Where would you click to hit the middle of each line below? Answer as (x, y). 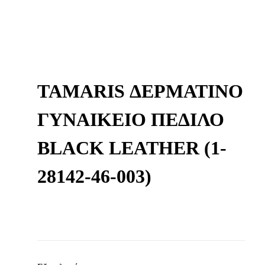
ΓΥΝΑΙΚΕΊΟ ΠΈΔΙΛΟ (131, 120)
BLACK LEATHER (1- (132, 148)
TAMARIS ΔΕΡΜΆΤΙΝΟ (140, 91)
